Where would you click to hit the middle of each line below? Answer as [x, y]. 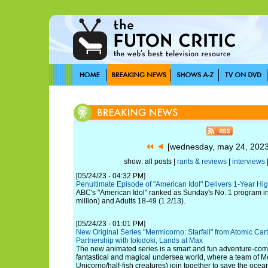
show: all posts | [150, 162]
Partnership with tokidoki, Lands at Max [139, 240]
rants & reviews [202, 162]
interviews [248, 162]
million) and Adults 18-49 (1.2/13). [131, 201]
